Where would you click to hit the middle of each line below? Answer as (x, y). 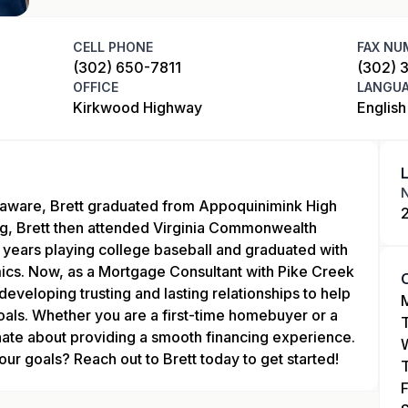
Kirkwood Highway (138, 107)
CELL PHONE (113, 47)
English (382, 107)
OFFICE (96, 87)
